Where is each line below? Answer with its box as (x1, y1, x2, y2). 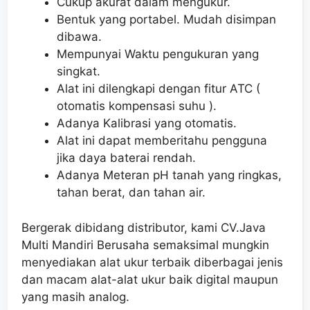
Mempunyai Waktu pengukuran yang (57, 47, 259, 62)
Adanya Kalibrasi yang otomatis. (57, 116, 237, 131)
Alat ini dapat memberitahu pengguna (57, 134, 267, 148)
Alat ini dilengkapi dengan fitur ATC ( (57, 82, 260, 96)
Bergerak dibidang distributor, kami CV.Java (21, 220, 266, 235)
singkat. (57, 64, 100, 79)
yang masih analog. (21, 289, 129, 304)
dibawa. (57, 30, 102, 44)
